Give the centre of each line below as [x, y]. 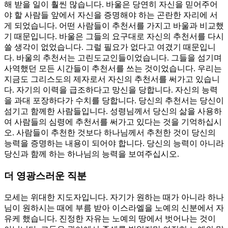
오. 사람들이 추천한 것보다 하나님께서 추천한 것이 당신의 [110, 133]
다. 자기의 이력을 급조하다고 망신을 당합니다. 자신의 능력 [111, 90]
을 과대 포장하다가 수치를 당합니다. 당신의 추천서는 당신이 [114, 101]
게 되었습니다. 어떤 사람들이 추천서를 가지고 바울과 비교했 [114, 26]
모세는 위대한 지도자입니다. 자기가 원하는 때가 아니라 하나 [114, 197]
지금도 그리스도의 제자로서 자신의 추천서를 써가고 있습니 [112, 79]
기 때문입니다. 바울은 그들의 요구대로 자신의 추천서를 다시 [114, 37]
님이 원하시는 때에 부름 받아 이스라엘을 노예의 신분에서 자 [114, 208]
